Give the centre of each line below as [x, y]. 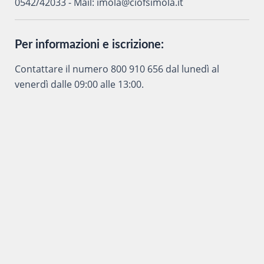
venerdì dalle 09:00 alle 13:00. [79, 84]
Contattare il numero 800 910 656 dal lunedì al [117, 69]
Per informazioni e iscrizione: [89, 44]
